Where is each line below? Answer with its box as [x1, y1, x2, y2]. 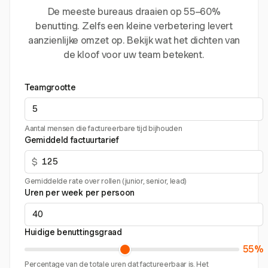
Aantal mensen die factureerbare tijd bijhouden [25, 124, 182, 133]
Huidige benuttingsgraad [25, 227, 122, 237]
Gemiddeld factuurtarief [25, 135, 119, 145]
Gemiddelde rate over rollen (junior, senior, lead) [25, 176, 187, 185]
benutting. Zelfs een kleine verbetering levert [35, 20, 233, 32]
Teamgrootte [25, 83, 76, 92]
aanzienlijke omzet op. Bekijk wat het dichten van [28, 35, 240, 46]
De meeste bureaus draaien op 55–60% [47, 6, 221, 17]
